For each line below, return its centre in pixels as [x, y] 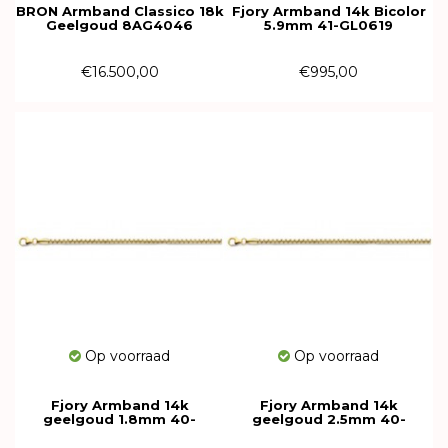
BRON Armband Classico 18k [119, 11]
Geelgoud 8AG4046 [119, 25]
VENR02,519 [328, 433]
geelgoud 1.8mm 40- [119, 419]
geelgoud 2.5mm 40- [328, 419]
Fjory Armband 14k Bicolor [328, 11]
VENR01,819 [119, 433]
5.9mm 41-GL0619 [328, 25]
